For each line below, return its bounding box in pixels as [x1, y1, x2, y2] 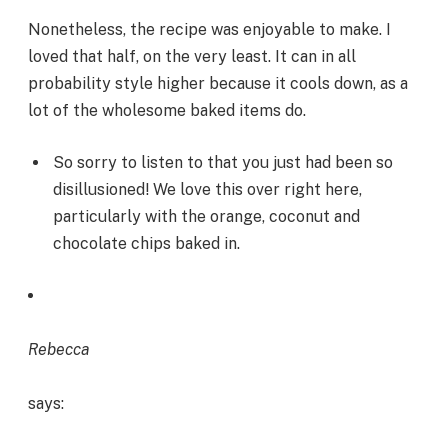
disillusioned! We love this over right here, [53, 179, 362, 199]
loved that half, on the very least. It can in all [28, 47, 356, 67]
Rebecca [28, 339, 89, 359]
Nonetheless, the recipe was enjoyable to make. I [28, 20, 391, 40]
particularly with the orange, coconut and [53, 206, 360, 226]
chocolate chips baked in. [53, 233, 240, 253]
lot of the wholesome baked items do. [28, 101, 306, 121]
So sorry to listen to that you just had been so [53, 152, 393, 172]
